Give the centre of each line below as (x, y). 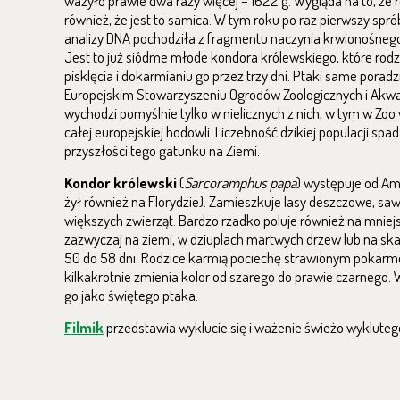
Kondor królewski (122, 183)
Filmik (84, 327)
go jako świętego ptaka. (131, 295)
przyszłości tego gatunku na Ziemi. (162, 150)
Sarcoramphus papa (240, 183)
